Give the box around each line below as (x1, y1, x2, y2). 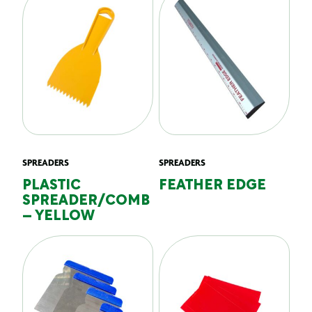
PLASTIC (22, 180, 81, 192)
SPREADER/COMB (22, 195, 150, 208)
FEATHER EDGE (159, 180, 266, 192)
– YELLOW (22, 210, 95, 223)
